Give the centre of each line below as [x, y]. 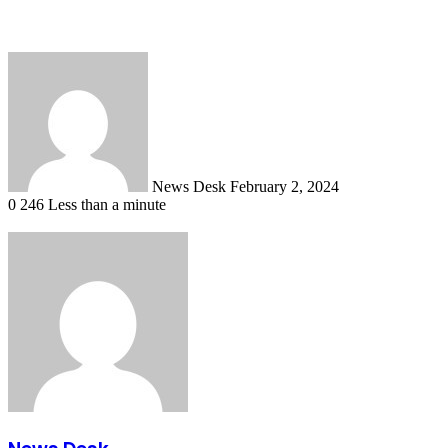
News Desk [189, 186]
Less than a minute [107, 204]
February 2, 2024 [284, 186]
